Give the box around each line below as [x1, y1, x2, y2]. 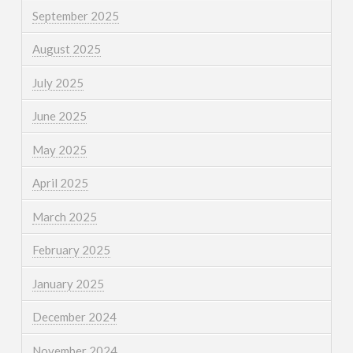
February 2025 [32, 243, 110, 258]
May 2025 [32, 142, 87, 157]
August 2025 [32, 42, 101, 57]
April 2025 [32, 176, 88, 191]
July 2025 [32, 75, 84, 90]
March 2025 [32, 209, 97, 224]
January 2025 [32, 276, 104, 291]
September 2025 [32, 8, 119, 23]
